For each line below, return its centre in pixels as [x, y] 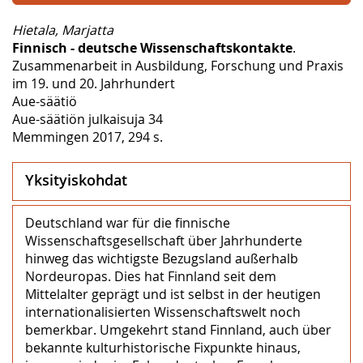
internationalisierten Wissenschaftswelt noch [163, 312]
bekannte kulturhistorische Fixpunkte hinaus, [163, 347]
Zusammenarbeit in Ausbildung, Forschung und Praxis [178, 65]
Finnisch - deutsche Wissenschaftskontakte [152, 47]
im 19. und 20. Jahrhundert [94, 83]
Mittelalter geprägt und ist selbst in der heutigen [173, 294]
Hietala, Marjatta [63, 30]
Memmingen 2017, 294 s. [88, 137]
